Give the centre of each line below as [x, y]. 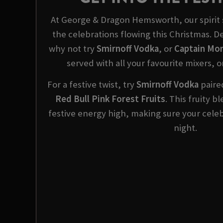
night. [185, 127]
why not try [72, 48]
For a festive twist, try [92, 84]
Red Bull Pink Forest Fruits [110, 99]
